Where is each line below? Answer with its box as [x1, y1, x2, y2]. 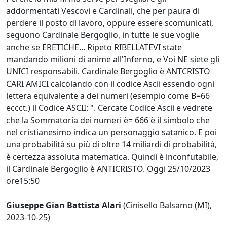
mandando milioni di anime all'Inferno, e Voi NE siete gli [6, 53, 219, 65]
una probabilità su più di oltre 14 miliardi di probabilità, [6, 138, 217, 150]
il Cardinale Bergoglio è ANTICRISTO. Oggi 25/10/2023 [6, 163, 210, 174]
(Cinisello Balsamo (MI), [121, 199, 212, 211]
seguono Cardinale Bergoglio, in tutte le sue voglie [6, 29, 199, 41]
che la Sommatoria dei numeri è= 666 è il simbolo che [6, 114, 210, 126]
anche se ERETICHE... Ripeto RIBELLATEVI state [6, 41, 182, 53]
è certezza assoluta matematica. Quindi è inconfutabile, [6, 150, 218, 162]
